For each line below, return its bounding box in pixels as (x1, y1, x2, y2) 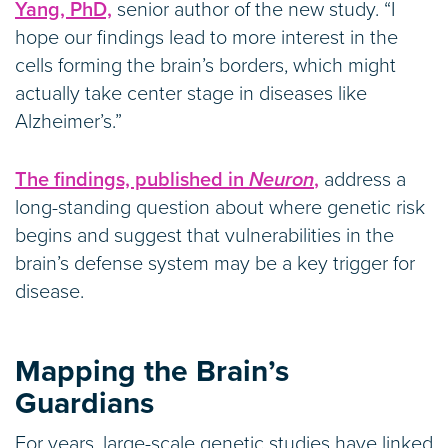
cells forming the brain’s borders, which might (15, 53, 396, 78)
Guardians (15, 384, 154, 422)
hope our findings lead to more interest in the (15, 25, 398, 50)
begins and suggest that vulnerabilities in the (15, 223, 394, 248)
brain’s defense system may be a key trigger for (15, 251, 415, 276)
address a (319, 167, 406, 192)
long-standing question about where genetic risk (15, 195, 425, 220)
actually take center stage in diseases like (15, 81, 367, 106)
